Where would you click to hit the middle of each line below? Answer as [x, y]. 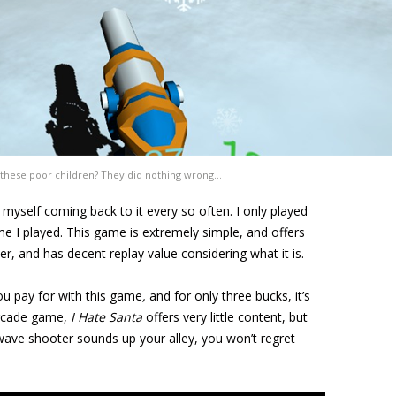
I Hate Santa [108, 317]
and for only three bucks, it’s [230, 296]
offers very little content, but [227, 317]
